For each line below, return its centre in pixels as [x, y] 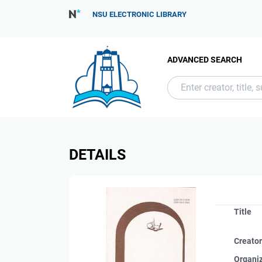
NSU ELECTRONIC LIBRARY [139, 14]
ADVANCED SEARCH [205, 59]
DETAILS [97, 155]
